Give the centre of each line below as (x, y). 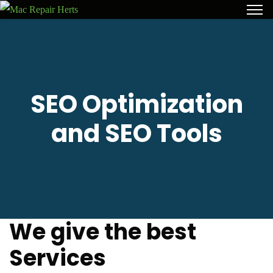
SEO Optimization (136, 105)
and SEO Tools (136, 134)
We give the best (103, 232)
